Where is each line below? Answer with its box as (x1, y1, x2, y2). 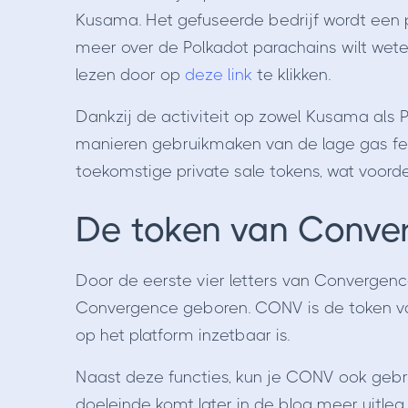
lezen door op (75, 66, 185, 85)
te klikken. (251, 66, 331, 85)
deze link (184, 66, 252, 85)
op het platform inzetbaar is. (75, 326, 294, 345)
